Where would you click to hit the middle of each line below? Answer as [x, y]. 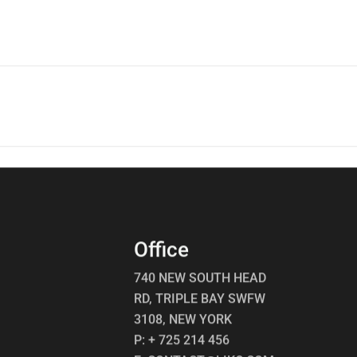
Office [161, 250]
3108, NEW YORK [182, 320]
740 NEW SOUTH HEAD [200, 279]
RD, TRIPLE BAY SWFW [199, 299]
